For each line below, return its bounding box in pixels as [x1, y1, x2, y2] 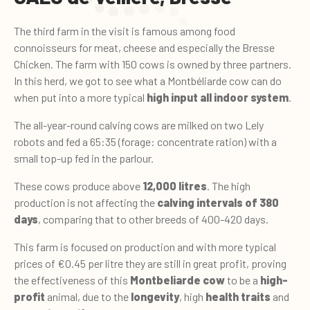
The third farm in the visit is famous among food [14, 24, 235, 38]
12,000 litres [143, 179, 207, 193]
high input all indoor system [147, 91, 289, 104]
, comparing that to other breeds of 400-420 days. [38, 212, 268, 226]
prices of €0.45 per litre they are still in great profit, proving [14, 257, 286, 271]
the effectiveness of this [14, 273, 130, 287]
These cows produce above [14, 179, 143, 193]
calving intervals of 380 [157, 196, 279, 210]
